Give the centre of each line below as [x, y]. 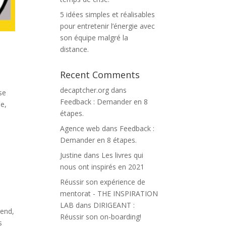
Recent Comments [100, 75]
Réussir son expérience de [103, 182]
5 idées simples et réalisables [108, 14]
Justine [71, 155]
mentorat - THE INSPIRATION [109, 193]
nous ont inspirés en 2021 [102, 167]
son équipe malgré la [94, 38]
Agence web [80, 128]
